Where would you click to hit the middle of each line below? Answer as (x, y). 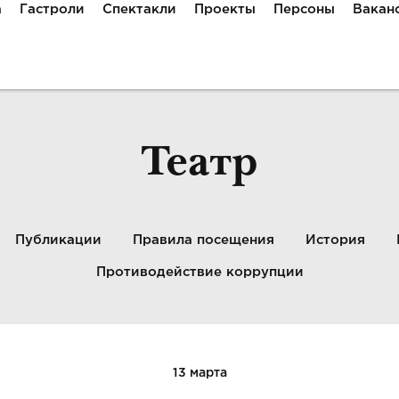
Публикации (58, 240)
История (335, 240)
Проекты (225, 9)
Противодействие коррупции (199, 272)
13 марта (199, 373)
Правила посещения (203, 240)
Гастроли (53, 9)
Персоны (305, 9)
